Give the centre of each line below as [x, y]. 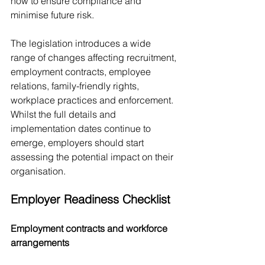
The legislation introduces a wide [82, 43]
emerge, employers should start [78, 143]
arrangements [40, 243]
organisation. [38, 171]
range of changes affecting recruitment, [95, 57]
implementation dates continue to [82, 128]
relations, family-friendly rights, [76, 86]
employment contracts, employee [82, 72]
